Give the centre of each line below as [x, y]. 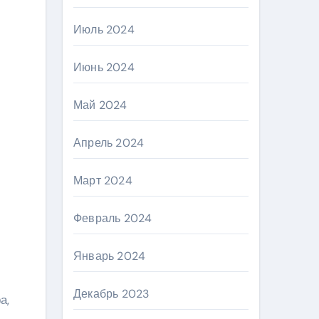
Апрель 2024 [109, 143]
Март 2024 [103, 181]
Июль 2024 [104, 30]
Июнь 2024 [104, 67]
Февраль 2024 [113, 218]
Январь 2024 [110, 256]
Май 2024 [100, 105]
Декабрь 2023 [111, 294]
